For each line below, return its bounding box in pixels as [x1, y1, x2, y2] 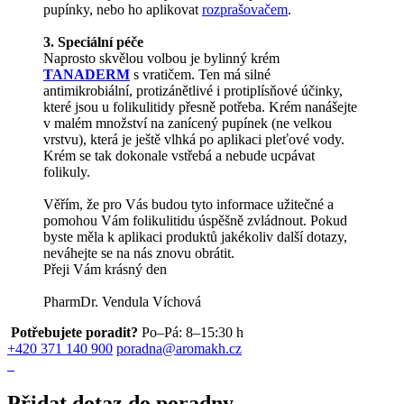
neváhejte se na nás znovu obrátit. [43, 244, 234, 261]
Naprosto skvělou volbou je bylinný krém [43, 50, 280, 66]
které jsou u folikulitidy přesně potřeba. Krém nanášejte [43, 98, 357, 115]
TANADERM [43, 66, 130, 82]
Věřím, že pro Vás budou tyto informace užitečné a [43, 196, 334, 212]
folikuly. [43, 163, 90, 179]
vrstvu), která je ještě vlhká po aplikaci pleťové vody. [43, 131, 344, 147]
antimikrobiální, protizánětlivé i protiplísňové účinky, [43, 82, 343, 98]
